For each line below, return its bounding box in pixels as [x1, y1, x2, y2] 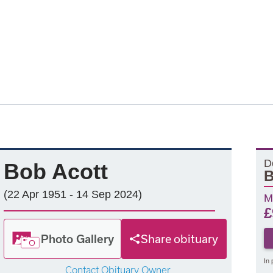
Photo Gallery [41, 232, 115, 246]
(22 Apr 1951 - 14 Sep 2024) [4, 188, 142, 200]
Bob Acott [4, 159, 108, 184]
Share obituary [141, 232, 219, 246]
